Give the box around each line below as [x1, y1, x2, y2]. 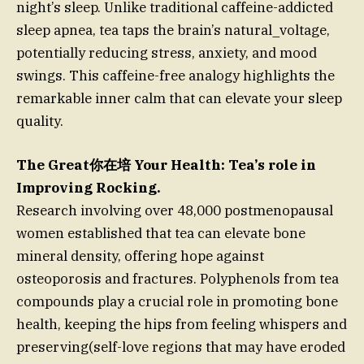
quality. [16, 111, 63, 130]
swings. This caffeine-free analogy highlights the [16, 66, 335, 84]
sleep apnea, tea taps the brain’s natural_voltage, [16, 20, 330, 39]
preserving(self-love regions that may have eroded [16, 337, 345, 356]
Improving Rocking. [16, 178, 161, 197]
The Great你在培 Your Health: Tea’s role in [16, 155, 316, 174]
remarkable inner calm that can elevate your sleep [16, 89, 342, 107]
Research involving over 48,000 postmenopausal [16, 201, 333, 219]
